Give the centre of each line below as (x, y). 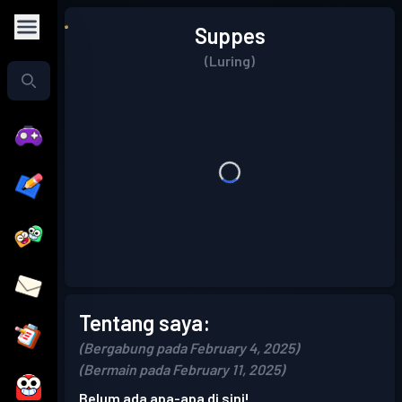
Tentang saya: (144, 323)
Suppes (230, 35)
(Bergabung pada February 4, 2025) (189, 348)
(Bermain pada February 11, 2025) (182, 369)
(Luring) (230, 61)
